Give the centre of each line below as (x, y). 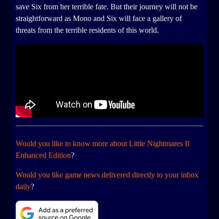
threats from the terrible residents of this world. (87, 30)
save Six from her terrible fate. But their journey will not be (107, 7)
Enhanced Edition (43, 155)
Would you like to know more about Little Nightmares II (103, 144)
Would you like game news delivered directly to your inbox (107, 175)
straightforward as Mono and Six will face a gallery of (99, 19)
